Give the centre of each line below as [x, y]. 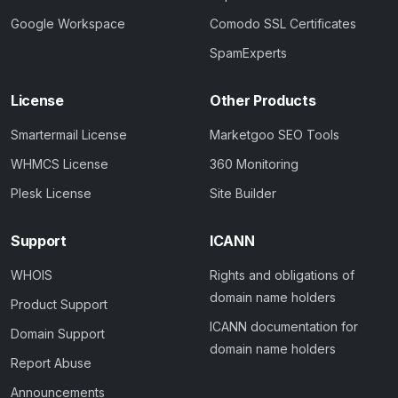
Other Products [263, 101]
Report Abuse [51, 363]
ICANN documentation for [284, 327]
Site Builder [243, 194]
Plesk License [51, 194]
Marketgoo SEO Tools [275, 135]
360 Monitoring [254, 164]
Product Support [59, 305]
